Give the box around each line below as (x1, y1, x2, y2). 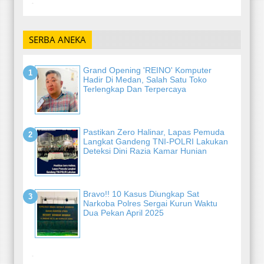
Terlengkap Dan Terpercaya (83, 84, 186, 94)
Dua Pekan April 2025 (83, 208, 164, 218)
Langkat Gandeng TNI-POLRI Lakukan (83, 137, 228, 147)
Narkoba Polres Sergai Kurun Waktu (83, 199, 217, 209)
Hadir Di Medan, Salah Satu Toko (83, 75, 207, 85)
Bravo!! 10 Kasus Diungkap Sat (83, 189, 199, 199)
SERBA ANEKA (29, 33, 86, 45)
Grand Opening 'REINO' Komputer (83, 65, 212, 75)
